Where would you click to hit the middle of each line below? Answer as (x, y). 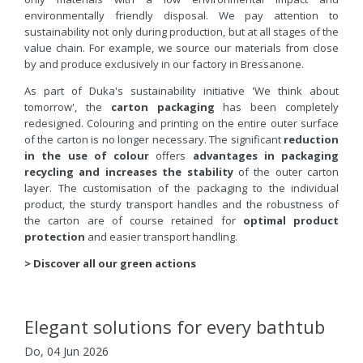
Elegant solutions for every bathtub (175, 326)
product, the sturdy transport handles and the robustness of (181, 204)
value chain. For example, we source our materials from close (181, 47)
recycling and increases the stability (129, 171)
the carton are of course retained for (134, 220)
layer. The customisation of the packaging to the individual (181, 188)
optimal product (290, 220)
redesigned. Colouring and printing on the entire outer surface (181, 123)
